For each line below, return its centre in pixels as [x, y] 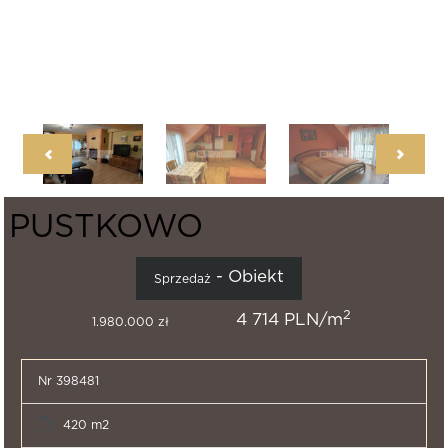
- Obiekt [247, 276]
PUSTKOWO [106, 227]
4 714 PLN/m [261, 319]
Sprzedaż [182, 279]
